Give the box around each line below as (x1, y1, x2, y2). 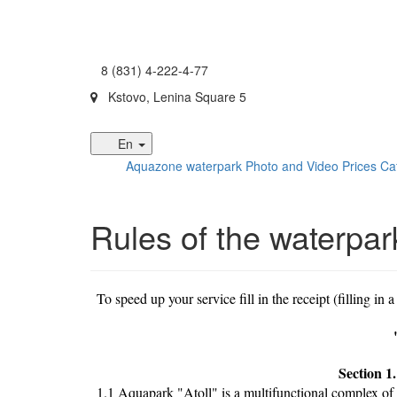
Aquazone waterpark (126, 157, 242, 175)
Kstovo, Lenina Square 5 (97, 88, 246, 105)
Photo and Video (245, 157, 339, 175)
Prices (342, 157, 377, 175)
